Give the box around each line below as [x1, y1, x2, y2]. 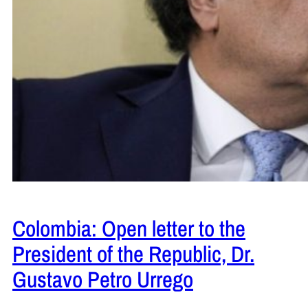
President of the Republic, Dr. [12, 239, 254, 269]
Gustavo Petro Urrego [12, 264, 193, 295]
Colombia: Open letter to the [12, 213, 245, 244]
